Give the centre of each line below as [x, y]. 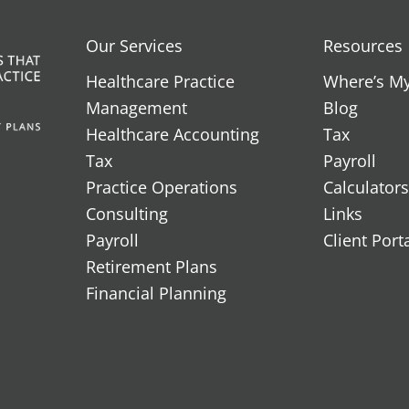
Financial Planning [156, 293]
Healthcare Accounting [173, 134]
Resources [363, 45]
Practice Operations [162, 187]
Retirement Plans [152, 266]
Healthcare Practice [160, 81]
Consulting [127, 213]
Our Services [134, 45]
